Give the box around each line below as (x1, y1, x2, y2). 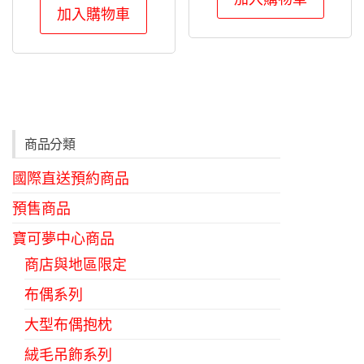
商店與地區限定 (24, 254, 127, 275)
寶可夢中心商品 (12, 228, 115, 249)
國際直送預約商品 (12, 168, 129, 188)
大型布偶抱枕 (24, 314, 112, 335)
